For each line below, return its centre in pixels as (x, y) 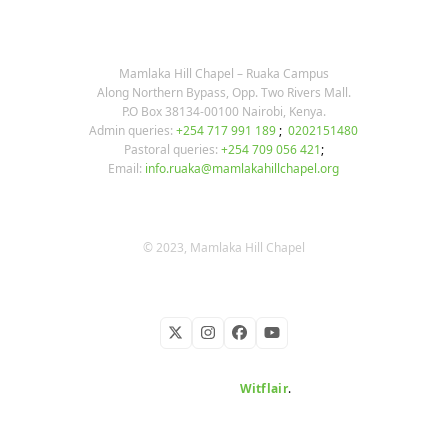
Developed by (196, 388)
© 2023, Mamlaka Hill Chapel (223, 247)
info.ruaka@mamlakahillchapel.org (242, 168)
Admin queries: (131, 130)
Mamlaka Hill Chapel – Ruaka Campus (223, 73)
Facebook (271, 338)
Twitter (198, 338)
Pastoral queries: (170, 149)
